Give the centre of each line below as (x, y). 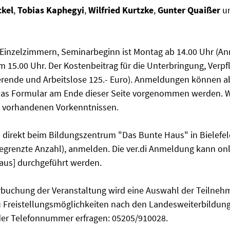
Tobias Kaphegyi (51, 10)
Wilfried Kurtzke (121, 10)
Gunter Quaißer (189, 10)
